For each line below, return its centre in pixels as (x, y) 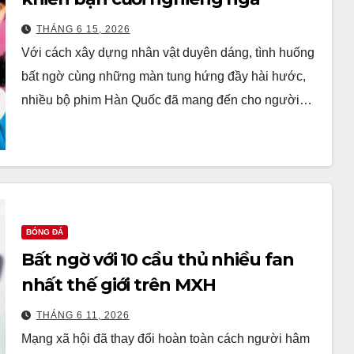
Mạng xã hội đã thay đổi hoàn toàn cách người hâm (165, 338)
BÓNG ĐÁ (44, 232)
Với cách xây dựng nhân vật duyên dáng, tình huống (168, 52)
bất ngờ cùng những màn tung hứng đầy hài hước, (163, 76)
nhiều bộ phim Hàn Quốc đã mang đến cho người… (166, 100)
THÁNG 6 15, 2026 (83, 29)
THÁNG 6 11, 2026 (83, 315)
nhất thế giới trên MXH (118, 284)
